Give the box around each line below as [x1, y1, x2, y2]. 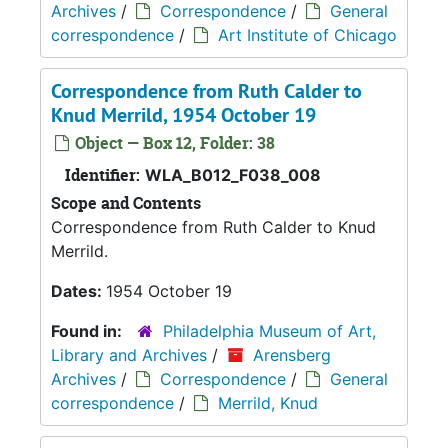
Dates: [51, 280, 106, 301]
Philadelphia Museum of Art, [163, 320, 376, 341]
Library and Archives [51, 344, 207, 365]
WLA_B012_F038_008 [145, 164, 321, 185]
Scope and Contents [51, 191, 201, 214]
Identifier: [65, 163, 140, 186]
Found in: [51, 320, 126, 341]
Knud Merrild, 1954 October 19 [51, 101, 316, 128]
